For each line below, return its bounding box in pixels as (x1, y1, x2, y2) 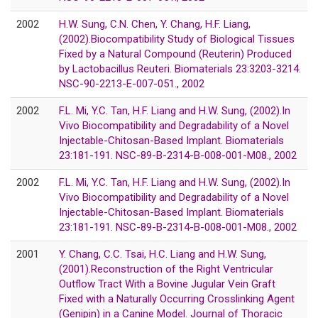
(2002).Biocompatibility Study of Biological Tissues (59, 32, 295, 45)
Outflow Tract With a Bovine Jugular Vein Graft (59, 277, 275, 290)
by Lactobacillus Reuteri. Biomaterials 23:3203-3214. (59, 62, 301, 75)
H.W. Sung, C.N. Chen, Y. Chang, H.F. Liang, (59, 17, 251, 31)
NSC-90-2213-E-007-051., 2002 (59, 77, 204, 90)
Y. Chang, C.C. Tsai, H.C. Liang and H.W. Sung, (59, 247, 266, 261)
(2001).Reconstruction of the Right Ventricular (59, 262, 273, 275)
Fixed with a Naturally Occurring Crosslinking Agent (59, 292, 295, 305)
